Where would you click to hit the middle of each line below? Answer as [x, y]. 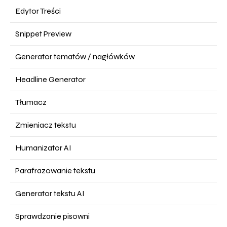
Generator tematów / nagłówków [75, 56]
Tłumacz [31, 102]
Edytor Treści [38, 11]
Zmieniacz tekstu [46, 125]
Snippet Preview [43, 34]
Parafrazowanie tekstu [55, 171]
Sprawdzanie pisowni [52, 216]
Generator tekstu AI [50, 193]
